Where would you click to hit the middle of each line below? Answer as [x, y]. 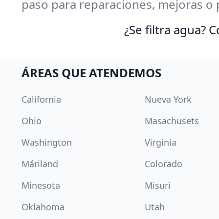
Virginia [161, 142]
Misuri [158, 185]
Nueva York [168, 99]
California [41, 99]
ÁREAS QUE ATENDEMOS [91, 73]
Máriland [40, 164]
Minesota [41, 185]
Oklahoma [43, 207]
